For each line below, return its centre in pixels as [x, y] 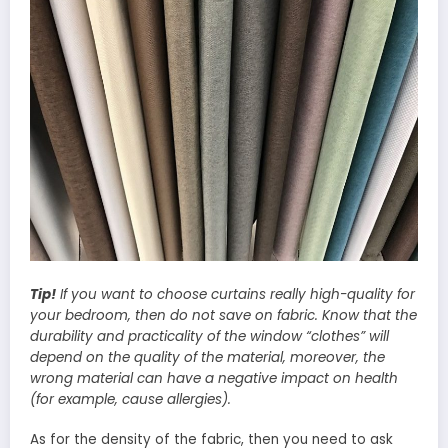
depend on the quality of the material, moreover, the [207, 357]
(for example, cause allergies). [130, 399]
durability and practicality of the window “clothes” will [209, 336]
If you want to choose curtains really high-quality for [235, 294]
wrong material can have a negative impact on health [214, 378]
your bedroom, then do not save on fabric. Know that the [223, 315]
